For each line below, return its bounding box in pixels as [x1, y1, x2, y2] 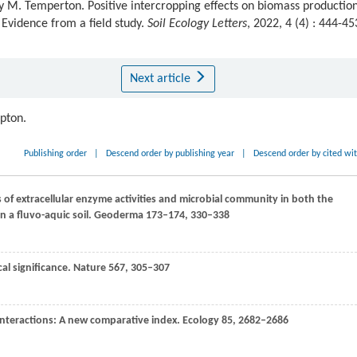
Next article [129, 73, 194, 86]
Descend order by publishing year [106, 149, 235, 159]
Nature [71, 262, 106, 275]
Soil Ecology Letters [147, 18, 247, 31]
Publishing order [24, 149, 88, 159]
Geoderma [92, 210, 143, 222]
